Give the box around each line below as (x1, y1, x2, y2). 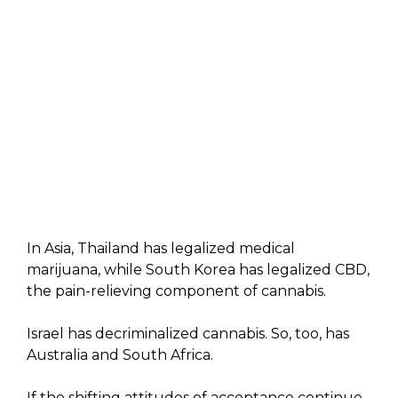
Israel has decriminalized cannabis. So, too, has (27, 324, 349, 342)
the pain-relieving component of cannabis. (27, 282, 326, 299)
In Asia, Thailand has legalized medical (27, 239, 295, 257)
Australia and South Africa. (27, 346, 213, 363)
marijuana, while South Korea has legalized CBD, (27, 260, 370, 278)
